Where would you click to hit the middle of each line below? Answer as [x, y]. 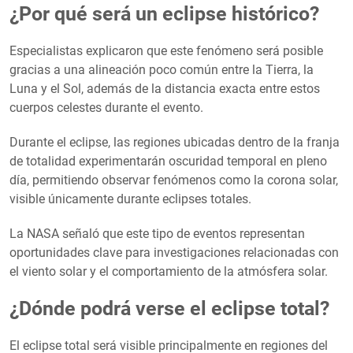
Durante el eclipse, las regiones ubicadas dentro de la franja [175, 142]
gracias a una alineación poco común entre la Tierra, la [162, 69]
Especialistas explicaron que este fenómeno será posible [166, 50]
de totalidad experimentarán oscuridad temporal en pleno [168, 161]
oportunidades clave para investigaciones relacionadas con [174, 252]
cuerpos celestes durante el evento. [106, 107]
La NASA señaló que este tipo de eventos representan [157, 233]
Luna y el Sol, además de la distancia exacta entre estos [165, 88]
